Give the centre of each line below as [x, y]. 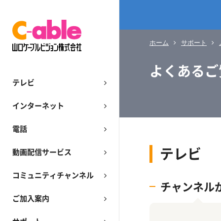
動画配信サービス [42, 152]
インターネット [38, 105]
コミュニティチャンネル [53, 175]
